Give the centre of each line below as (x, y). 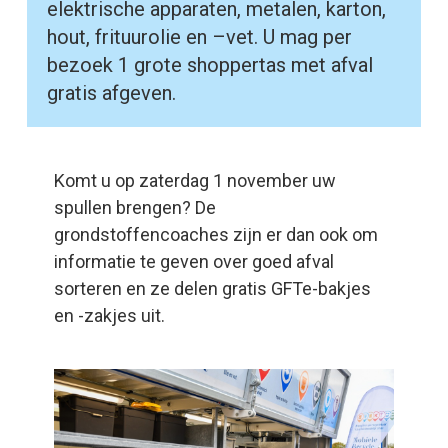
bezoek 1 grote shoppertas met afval (209, 64)
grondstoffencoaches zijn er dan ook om (215, 234)
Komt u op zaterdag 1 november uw (194, 180)
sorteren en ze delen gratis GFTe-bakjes (212, 288)
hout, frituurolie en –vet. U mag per (199, 36)
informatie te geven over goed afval (193, 261)
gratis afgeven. (111, 92)
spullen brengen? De (134, 207)
